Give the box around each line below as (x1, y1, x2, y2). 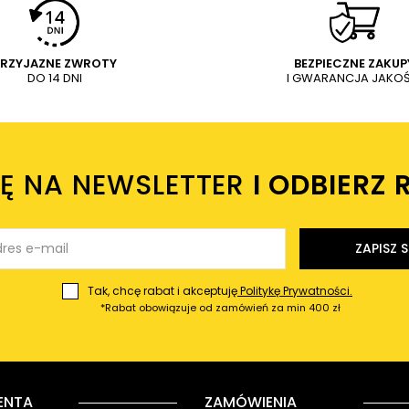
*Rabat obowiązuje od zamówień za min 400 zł (100, 300, 341, 315)
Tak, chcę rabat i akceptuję (88, 283, 237, 299)
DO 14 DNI (26, 69, 82, 87)
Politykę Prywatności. (237, 283, 352, 299)
